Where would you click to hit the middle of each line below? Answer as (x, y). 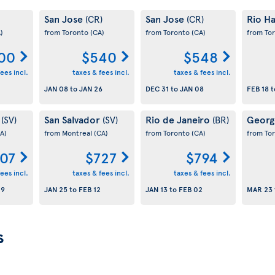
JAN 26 (91, 89)
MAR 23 (259, 189)
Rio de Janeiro (179, 119)
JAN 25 (56, 189)
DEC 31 (157, 89)
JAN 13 (156, 189)
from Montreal (69, 133)
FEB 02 (190, 189)
